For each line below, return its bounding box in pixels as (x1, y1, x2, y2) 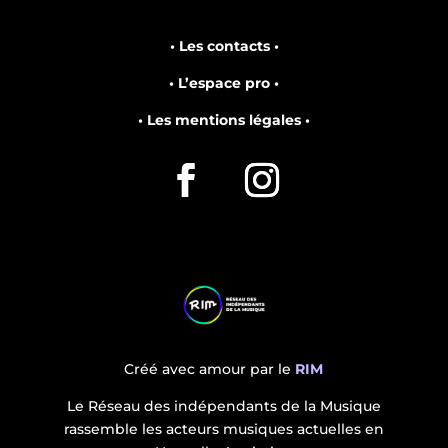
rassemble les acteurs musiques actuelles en (63, 420, 384, 438)
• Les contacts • (169, 36, 279, 55)
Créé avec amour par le (124, 360, 296, 378)
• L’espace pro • (169, 73, 279, 92)
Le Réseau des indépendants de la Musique (66, 397, 381, 415)
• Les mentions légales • (138, 110, 310, 129)
